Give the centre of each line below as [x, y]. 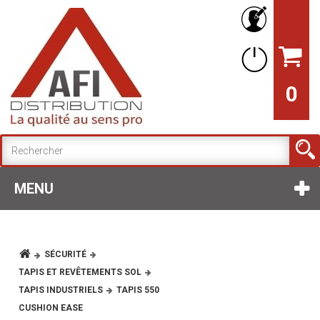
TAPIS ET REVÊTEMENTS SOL [80, 272]
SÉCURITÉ [65, 254]
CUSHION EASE [51, 308]
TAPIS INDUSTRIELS [61, 290]
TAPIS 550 [138, 290]
